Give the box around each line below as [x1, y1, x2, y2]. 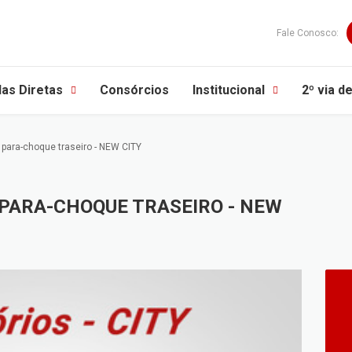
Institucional [192, 82, 265, 97]
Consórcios [100, 82, 169, 97]
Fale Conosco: [277, 27, 339, 38]
